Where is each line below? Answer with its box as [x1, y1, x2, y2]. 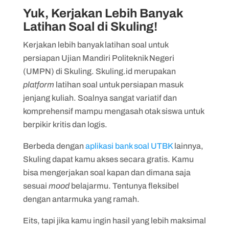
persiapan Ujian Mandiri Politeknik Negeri [22, 53, 174, 62]
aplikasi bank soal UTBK [85, 141, 173, 150]
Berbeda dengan [22, 141, 85, 150]
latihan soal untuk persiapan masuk [55, 80, 183, 89]
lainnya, [172, 141, 203, 150]
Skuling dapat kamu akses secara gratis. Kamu [22, 154, 194, 164]
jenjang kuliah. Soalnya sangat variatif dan [22, 93, 177, 102]
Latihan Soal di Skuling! [22, 19, 157, 33]
